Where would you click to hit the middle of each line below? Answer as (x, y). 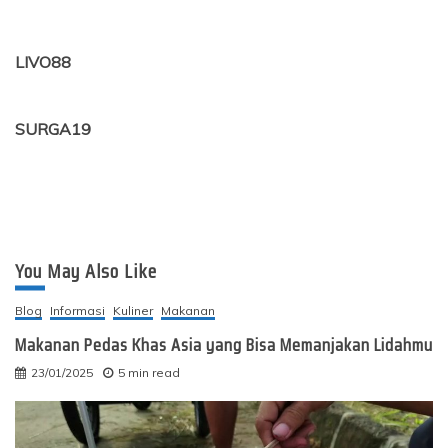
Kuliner (133, 311)
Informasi (77, 311)
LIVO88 (43, 62)
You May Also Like (86, 271)
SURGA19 (53, 129)
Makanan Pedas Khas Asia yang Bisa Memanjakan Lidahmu (224, 345)
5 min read (149, 373)
